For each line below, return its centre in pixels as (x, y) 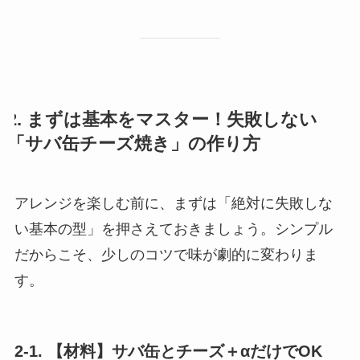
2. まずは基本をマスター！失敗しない (162, 119)
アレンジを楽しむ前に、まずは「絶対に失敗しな (173, 203)
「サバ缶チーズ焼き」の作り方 (133, 143)
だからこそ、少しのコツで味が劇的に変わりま (166, 254)
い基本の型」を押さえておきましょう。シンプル (173, 229)
